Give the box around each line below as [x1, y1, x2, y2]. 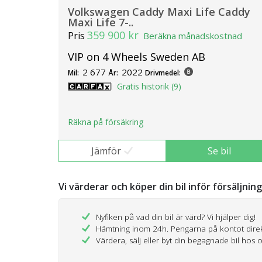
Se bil [208, 144, 232, 158]
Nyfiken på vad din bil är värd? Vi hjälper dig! [96, 212, 256, 223]
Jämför [91, 144, 121, 158]
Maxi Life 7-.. [68, 15, 133, 29]
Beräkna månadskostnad [143, 29, 242, 42]
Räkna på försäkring [68, 116, 143, 128]
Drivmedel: [145, 67, 181, 78]
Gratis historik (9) [117, 80, 181, 92]
